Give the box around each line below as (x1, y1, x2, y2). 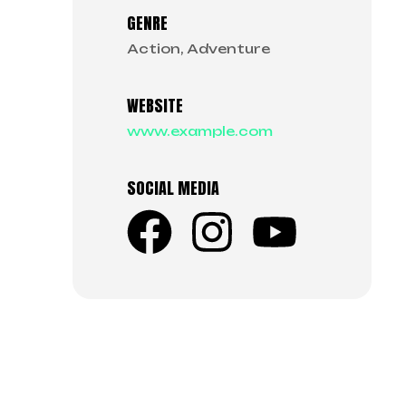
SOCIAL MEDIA (127, 175, 220, 200)
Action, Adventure (127, 40, 271, 56)
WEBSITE (127, 92, 184, 118)
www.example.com (127, 122, 274, 139)
